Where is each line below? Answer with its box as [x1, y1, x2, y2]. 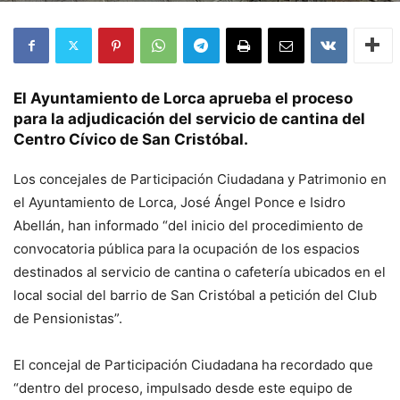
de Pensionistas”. [13, 309, 122, 327]
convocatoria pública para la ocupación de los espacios [13, 239, 360, 257]
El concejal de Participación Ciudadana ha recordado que [13, 355, 373, 373]
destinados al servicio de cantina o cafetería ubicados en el [13, 262, 386, 280]
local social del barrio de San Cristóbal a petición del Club [13, 286, 377, 304]
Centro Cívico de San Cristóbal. [13, 129, 248, 148]
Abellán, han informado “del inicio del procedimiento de [13, 216, 363, 234]
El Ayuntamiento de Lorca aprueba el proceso [13, 88, 353, 107]
